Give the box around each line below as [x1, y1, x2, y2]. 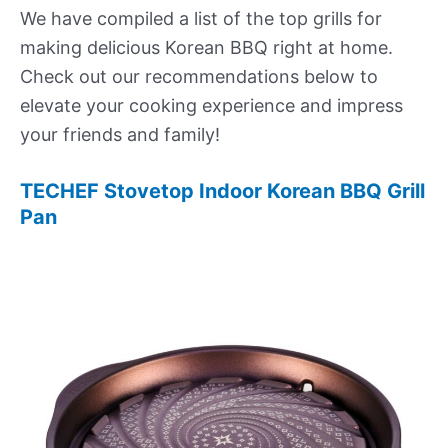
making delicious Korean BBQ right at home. [20, 37, 393, 59]
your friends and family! [20, 124, 220, 146]
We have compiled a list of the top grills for [20, 8, 382, 30]
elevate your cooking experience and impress [20, 95, 403, 117]
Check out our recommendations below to [20, 66, 378, 88]
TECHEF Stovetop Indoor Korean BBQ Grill [20, 179, 425, 204]
